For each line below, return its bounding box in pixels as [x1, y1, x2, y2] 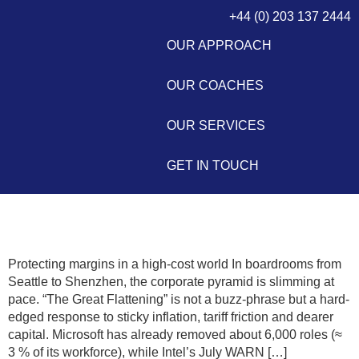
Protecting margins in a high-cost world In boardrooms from [8, 257, 341, 271]
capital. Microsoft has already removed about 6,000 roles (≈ [8, 328, 342, 341]
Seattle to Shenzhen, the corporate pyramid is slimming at [8, 275, 334, 288]
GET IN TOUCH [167, 159, 260, 172]
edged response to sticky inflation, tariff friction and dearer [8, 310, 333, 324]
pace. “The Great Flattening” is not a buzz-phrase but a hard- [8, 292, 349, 306]
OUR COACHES [167, 79, 264, 92]
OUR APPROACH [167, 38, 272, 52]
